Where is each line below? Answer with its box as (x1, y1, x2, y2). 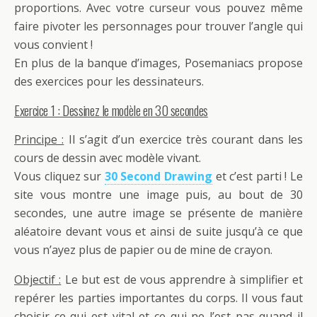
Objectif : (14, 271, 62, 287)
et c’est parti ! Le (212, 168, 304, 184)
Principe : (14, 131, 64, 147)
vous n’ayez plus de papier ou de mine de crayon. (14, 241, 272, 258)
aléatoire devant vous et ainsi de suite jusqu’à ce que (14, 223, 303, 239)
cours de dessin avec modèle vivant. (14, 149, 201, 166)
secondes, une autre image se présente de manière (14, 204, 303, 221)
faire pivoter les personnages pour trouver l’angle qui (14, 18, 303, 34)
